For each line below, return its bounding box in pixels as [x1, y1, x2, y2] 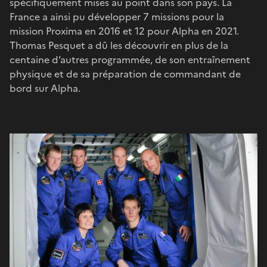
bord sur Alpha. [10, 80, 83, 95]
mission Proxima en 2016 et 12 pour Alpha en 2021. [10, 23, 239, 38]
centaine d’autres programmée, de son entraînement [10, 52, 250, 67]
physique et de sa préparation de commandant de [10, 66, 241, 81]
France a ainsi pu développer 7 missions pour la [10, 9, 224, 24]
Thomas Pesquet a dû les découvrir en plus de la [10, 38, 228, 52]
